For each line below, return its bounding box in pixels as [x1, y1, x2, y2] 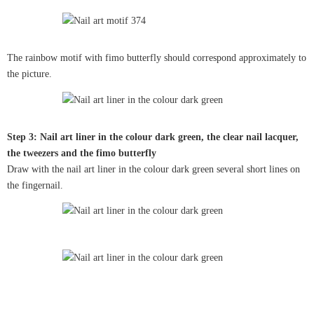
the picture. [7, 69, 52, 80]
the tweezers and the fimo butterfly [7, 147, 156, 158]
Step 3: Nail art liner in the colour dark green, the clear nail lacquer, [7, 131, 299, 142]
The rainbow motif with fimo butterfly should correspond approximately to [7, 53, 306, 64]
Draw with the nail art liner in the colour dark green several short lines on [7, 163, 300, 175]
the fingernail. [7, 179, 63, 191]
